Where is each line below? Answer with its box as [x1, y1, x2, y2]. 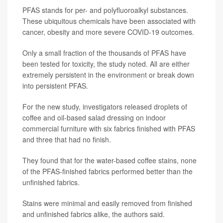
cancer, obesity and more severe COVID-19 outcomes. [22, 27, 194, 37]
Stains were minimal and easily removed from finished [22, 198, 192, 209]
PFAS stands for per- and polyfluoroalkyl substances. [22, 5, 188, 15]
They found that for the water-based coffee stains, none [22, 155, 197, 166]
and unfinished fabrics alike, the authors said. [22, 209, 165, 220]
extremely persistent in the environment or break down [22, 70, 194, 80]
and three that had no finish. [22, 134, 111, 145]
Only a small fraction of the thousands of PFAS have [22, 48, 186, 58]
